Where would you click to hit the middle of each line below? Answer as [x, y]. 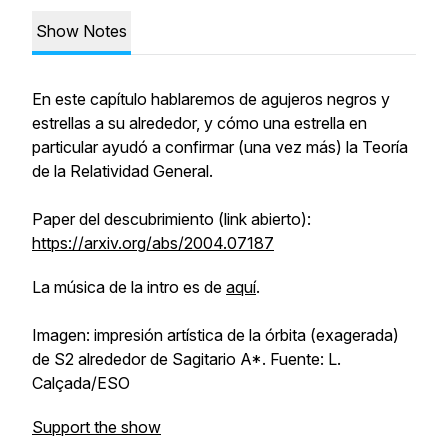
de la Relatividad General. [122, 171]
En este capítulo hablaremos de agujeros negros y [211, 99]
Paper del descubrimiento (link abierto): [171, 219]
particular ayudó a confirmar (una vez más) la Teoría [220, 147]
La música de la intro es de [129, 287]
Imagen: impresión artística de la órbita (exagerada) [215, 335]
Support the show [96, 427]
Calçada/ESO [81, 383]
